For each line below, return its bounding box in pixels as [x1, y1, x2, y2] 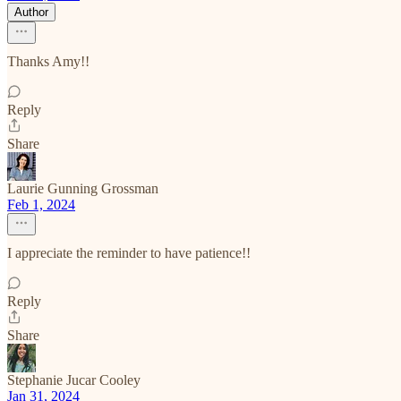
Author [14, 5, 48, 19]
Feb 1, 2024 [7, 197, 75, 212]
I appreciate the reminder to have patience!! [7, 245, 251, 260]
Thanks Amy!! [7, 54, 90, 69]
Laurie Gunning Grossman [7, 181, 158, 196]
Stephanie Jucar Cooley [7, 372, 141, 388]
